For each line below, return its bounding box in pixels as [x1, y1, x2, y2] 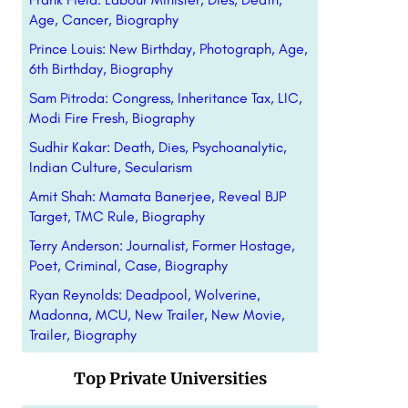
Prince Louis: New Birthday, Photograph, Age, [28, 40, 308, 57]
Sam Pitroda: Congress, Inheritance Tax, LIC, [28, 89, 302, 107]
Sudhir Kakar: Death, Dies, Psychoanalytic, [28, 138, 287, 156]
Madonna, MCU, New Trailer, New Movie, [28, 306, 285, 323]
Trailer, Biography [28, 326, 137, 343]
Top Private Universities [74, 368, 268, 389]
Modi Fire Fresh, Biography [28, 109, 195, 127]
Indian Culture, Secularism [28, 158, 192, 176]
